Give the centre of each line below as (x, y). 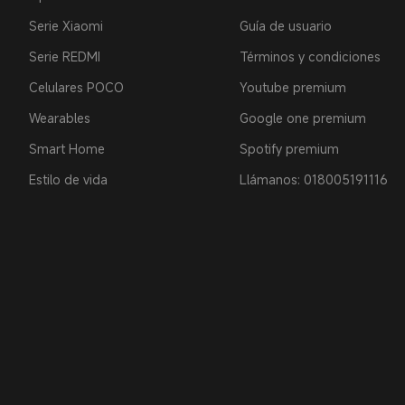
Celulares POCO (76, 87)
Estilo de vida (68, 179)
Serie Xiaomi (66, 26)
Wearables (60, 118)
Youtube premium (292, 87)
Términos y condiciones (310, 57)
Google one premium (302, 118)
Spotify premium (289, 149)
